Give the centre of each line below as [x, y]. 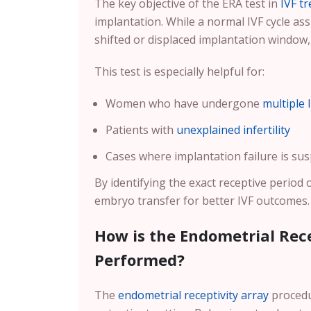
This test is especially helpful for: [179, 72]
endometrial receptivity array [193, 295]
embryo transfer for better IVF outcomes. [202, 201]
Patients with [141, 130]
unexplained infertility [233, 130]
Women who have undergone [184, 103]
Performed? [140, 260]
